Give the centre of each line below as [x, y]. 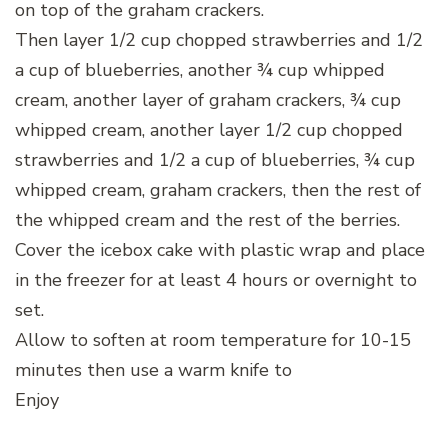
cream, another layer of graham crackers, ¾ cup [208, 99]
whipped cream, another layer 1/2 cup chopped [209, 129]
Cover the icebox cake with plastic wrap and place [220, 249]
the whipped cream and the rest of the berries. [207, 219]
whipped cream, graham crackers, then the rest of [218, 189]
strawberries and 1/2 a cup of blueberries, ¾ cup [215, 159]
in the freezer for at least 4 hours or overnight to [216, 279]
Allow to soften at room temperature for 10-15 [213, 339]
